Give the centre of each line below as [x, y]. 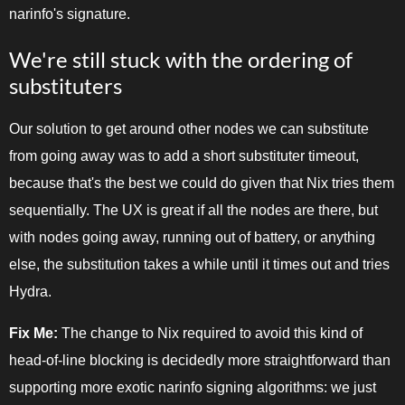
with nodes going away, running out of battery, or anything [192, 238]
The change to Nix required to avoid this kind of [210, 334]
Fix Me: [33, 334]
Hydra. [30, 292]
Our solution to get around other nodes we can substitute [189, 129]
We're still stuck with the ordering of [181, 59]
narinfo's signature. [70, 14]
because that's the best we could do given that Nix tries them [202, 184]
